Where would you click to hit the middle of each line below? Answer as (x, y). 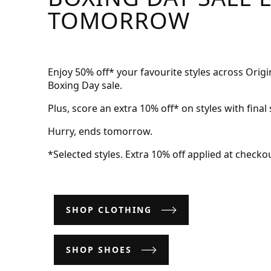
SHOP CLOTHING (109, 210)
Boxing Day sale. (85, 85)
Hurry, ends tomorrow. (100, 131)
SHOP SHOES (99, 250)
